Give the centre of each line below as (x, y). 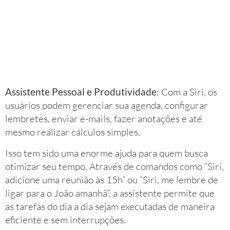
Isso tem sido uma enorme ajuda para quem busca (107, 153)
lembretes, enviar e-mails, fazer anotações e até (104, 119)
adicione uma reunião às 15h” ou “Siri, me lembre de (112, 179)
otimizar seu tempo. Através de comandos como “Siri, (114, 166)
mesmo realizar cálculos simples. (73, 132)
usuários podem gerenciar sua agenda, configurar (107, 106)
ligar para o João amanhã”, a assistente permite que (110, 193)
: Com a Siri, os (187, 92)
